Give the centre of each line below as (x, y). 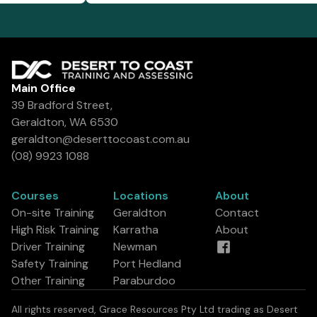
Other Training (48, 280)
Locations (141, 195)
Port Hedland (147, 263)
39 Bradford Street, (62, 105)
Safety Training (50, 263)
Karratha (136, 229)
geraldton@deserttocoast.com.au (100, 139)
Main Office (44, 88)
